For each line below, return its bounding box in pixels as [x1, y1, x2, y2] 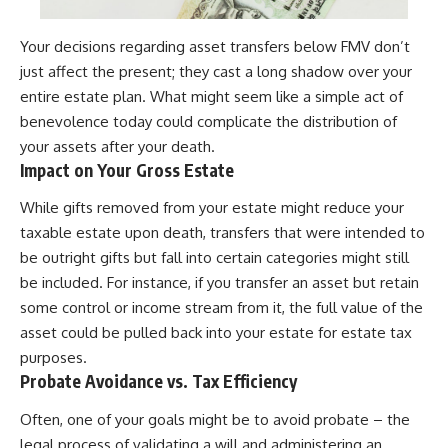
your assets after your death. [20, 136, 215, 156]
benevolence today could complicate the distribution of [20, 111, 397, 131]
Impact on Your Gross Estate [20, 158, 234, 181]
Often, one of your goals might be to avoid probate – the [20, 409, 410, 429]
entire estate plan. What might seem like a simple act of [20, 86, 403, 106]
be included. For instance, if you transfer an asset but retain [20, 273, 419, 293]
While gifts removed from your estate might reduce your [20, 198, 404, 218]
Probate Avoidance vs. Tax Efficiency [20, 370, 297, 393]
